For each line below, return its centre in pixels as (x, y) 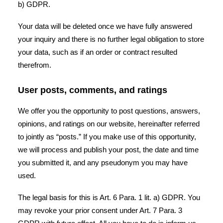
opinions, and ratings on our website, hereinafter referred (109, 124)
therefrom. (35, 65)
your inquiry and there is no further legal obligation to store (111, 39)
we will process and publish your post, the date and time (108, 150)
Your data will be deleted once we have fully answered (105, 26)
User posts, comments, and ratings (93, 90)
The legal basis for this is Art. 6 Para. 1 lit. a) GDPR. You (109, 197)
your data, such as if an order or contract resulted (98, 52)
